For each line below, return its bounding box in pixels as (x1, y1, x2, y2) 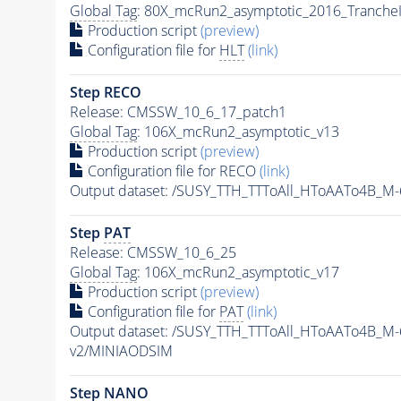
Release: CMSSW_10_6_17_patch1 (69, 101, 286, 122)
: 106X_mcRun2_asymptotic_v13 (136, 121, 339, 141)
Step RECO (69, 81, 141, 102)
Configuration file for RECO (83, 160, 260, 181)
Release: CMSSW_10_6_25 (69, 242, 236, 262)
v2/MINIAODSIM (69, 340, 173, 361)
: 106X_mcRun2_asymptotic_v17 (136, 261, 339, 282)
